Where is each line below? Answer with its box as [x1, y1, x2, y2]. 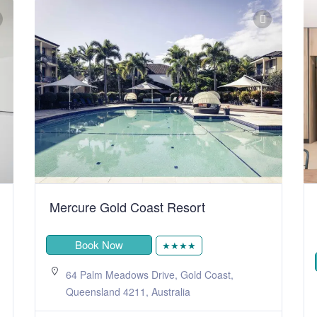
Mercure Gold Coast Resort [50, 197, 205, 216]
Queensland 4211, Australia [66, 284, 190, 299]
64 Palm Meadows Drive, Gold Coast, [66, 267, 234, 282]
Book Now [75, 236, 123, 252]
